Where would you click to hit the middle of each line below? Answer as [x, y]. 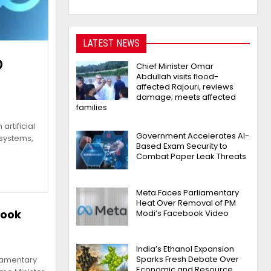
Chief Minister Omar [175, 67]
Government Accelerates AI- [193, 136]
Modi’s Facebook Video [183, 213]
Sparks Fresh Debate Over [188, 260]
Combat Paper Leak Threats [191, 157]
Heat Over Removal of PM [186, 203]
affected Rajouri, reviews [185, 87]
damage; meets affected [186, 97]
